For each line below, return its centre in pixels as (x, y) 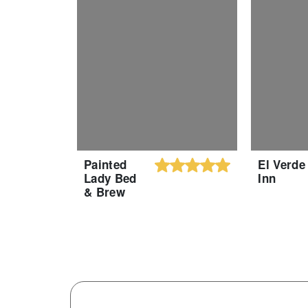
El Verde (282, 164)
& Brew (104, 191)
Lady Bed (110, 178)
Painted (106, 164)
